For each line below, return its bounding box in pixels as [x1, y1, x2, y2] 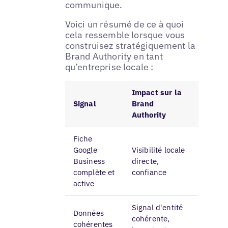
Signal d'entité [131, 203, 183, 213]
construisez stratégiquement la [65, 40, 196, 52]
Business [73, 156, 105, 166]
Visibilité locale [131, 145, 185, 155]
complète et [73, 167, 115, 178]
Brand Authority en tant [65, 50, 163, 63]
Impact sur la [131, 88, 182, 98]
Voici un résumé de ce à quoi [65, 18, 184, 31]
